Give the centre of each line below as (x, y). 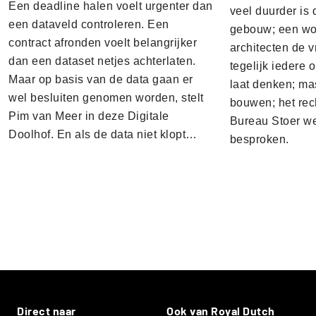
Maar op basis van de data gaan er (101, 79)
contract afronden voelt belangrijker (103, 42)
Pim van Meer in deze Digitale (89, 116)
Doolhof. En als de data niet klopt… (103, 134)
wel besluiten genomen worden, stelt (106, 97)
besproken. (259, 139)
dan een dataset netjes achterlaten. (102, 61)
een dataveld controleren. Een (89, 24)
